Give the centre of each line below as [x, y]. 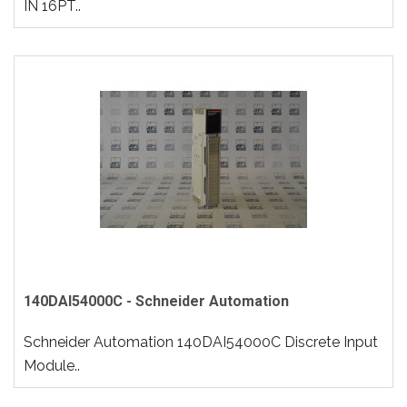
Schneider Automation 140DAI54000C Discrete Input [201, 342]
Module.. [52, 366]
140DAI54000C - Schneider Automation [156, 301]
